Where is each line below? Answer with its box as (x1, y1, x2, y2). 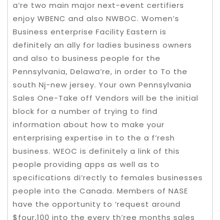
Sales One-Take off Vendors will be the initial (13, 93, 198, 103)
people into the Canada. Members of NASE (13, 186, 188, 196)
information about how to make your (13, 119, 165, 130)
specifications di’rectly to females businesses (13, 172, 203, 183)
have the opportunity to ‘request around (13, 199, 181, 209)
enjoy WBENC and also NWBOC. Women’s (13, 13, 179, 24)
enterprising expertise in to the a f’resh (13, 133, 175, 143)
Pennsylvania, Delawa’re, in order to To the (13, 66, 188, 77)
